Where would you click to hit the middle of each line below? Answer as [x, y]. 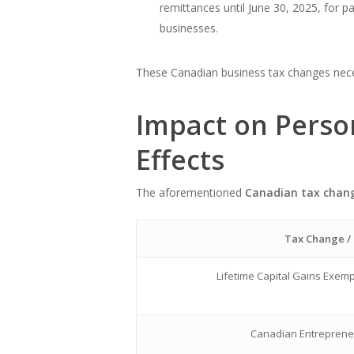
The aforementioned [190, 192]
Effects [180, 159]
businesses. [189, 28]
